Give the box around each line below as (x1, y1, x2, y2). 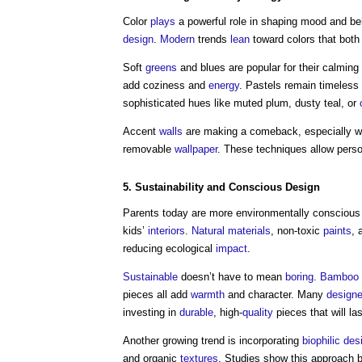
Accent (123, 125, 159, 137)
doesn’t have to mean (178, 271, 285, 283)
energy (208, 79, 239, 91)
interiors (148, 225, 185, 237)
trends (195, 33, 230, 45)
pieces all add (123, 288, 191, 301)
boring (285, 271, 314, 283)
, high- (213, 306, 242, 318)
